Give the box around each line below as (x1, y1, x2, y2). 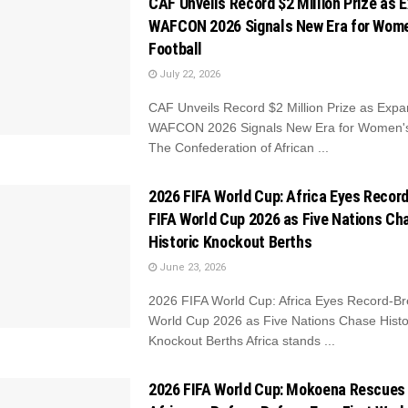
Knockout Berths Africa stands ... (148, 332, 335, 348)
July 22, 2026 (157, 67, 220, 80)
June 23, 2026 (157, 260, 226, 273)
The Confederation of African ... (148, 139, 329, 155)
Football (148, 38, 203, 58)
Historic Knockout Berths (148, 231, 312, 251)
